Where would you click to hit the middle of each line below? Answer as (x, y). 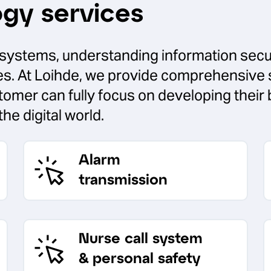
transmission (123, 180)
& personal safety (140, 259)
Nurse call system (141, 239)
